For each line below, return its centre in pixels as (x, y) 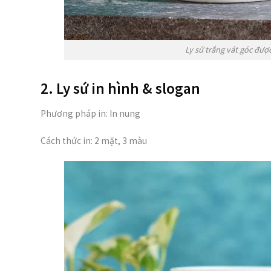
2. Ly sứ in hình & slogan (120, 89)
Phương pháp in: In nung (90, 113)
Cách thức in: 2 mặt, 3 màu (94, 141)
